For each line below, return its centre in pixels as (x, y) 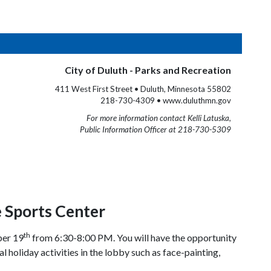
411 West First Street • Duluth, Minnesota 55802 (143, 89)
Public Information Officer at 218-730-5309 (155, 129)
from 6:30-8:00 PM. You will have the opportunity (133, 237)
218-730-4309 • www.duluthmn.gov (166, 100)
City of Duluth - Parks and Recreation (148, 70)
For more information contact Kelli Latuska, (159, 118)
